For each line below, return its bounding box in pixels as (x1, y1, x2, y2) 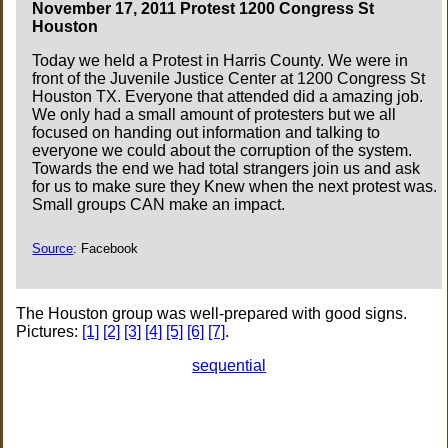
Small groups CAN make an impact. (32, 196, 286, 214)
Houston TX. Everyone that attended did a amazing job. (32, 88, 424, 106)
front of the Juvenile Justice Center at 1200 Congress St (32, 70, 426, 88)
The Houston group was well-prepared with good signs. (16, 304, 408, 322)
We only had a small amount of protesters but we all (32, 106, 397, 124)
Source (32, 240, 74, 256)
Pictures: (16, 322, 83, 340)
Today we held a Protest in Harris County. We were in (32, 52, 409, 70)
